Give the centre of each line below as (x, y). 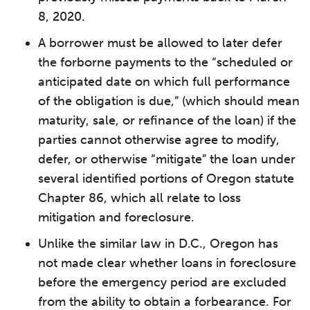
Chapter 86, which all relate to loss (139, 198)
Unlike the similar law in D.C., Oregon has (158, 244)
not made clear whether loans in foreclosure (167, 263)
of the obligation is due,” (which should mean (169, 101)
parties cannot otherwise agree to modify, (159, 140)
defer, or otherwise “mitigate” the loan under (167, 159)
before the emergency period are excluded (162, 282)
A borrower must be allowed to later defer (160, 43)
